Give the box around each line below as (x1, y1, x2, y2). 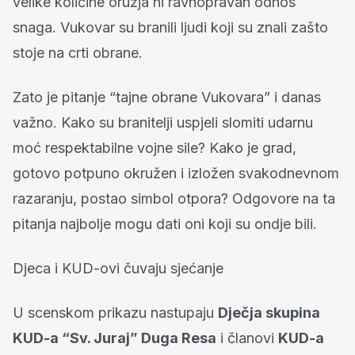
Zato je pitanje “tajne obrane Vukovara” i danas (13, 89, 321, 105)
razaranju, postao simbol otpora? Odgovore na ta (13, 190, 335, 207)
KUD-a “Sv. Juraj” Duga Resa (13, 330, 216, 346)
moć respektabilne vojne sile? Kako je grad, (13, 139, 296, 156)
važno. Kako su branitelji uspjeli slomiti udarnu (13, 114, 313, 131)
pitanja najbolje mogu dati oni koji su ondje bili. (13, 216, 317, 232)
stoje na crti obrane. (13, 44, 143, 61)
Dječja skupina (218, 304, 320, 321)
